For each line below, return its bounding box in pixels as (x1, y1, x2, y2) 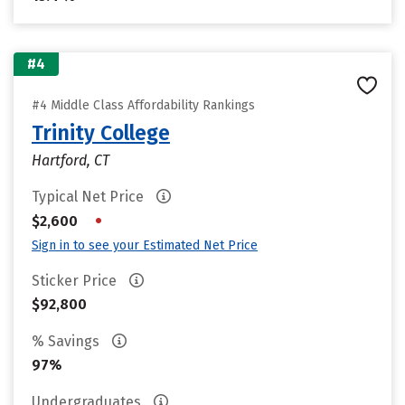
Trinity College (32, 120, 170, 146)
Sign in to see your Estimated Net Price (32, 238, 258, 253)
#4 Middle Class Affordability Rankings (32, 98, 255, 113)
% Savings (32, 333, 103, 350)
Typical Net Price (32, 188, 147, 205)
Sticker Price (32, 272, 120, 289)
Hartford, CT (32, 152, 109, 169)
